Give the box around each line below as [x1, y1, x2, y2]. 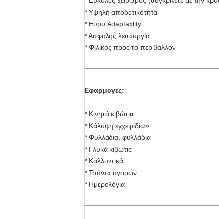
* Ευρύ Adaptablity [85, 20, 141, 28]
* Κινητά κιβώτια [85, 110, 133, 118]
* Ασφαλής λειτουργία [85, 32, 150, 40]
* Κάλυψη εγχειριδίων [85, 122, 149, 130]
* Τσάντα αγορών [85, 169, 137, 176]
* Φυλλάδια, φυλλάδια [85, 133, 151, 141]
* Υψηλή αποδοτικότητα [85, 8, 157, 16]
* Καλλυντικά [85, 157, 123, 165]
